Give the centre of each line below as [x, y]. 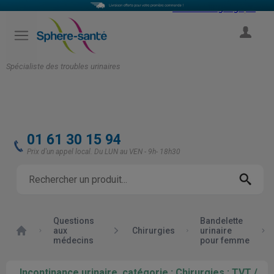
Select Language [208, 7]
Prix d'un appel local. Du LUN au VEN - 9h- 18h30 [104, 152]
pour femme [224, 240]
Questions [74, 221]
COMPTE [245, 46]
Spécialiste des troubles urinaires [63, 66]
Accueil [30, 230]
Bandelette [221, 221]
